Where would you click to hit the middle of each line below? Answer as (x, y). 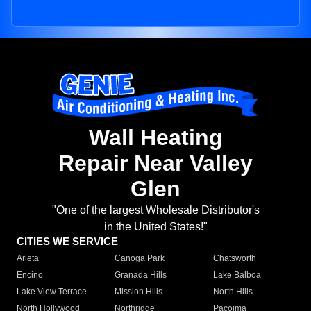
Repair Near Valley (155, 163)
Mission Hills (139, 292)
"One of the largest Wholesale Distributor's (155, 210)
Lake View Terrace (52, 292)
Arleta (28, 259)
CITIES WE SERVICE (67, 242)
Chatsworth (234, 259)
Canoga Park (140, 259)
